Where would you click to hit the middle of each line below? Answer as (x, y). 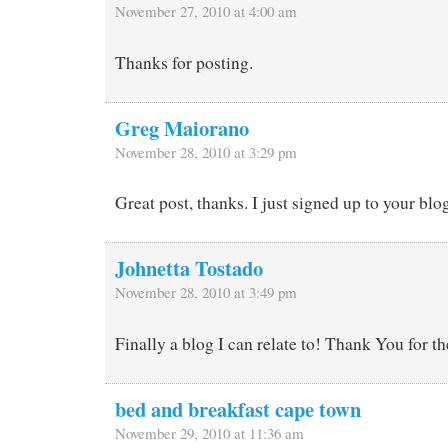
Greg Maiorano (182, 127)
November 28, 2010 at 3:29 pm (206, 151)
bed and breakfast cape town (238, 409)
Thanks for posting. (184, 62)
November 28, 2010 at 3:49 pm (206, 292)
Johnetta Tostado (189, 268)
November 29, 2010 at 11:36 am (209, 433)
